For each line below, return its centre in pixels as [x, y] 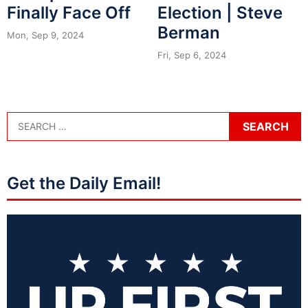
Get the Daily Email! [84, 183]
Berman [189, 32]
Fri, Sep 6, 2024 [192, 55]
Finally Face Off [69, 12]
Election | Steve [220, 12]
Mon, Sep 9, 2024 [45, 35]
